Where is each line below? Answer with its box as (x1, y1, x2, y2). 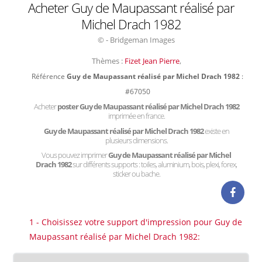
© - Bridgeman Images (98, 35, 175, 45)
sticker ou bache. (112, 168, 160, 179)
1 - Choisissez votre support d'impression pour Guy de (29, 216, 242, 227)
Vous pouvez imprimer (42, 150, 108, 160)
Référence (32, 71, 67, 81)
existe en (204, 126, 229, 136)
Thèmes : (91, 56, 125, 66)
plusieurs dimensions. (105, 135, 168, 146)
